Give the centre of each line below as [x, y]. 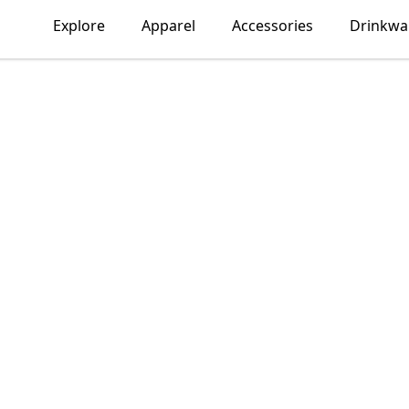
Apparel [168, 26]
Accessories [273, 26]
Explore [79, 26]
